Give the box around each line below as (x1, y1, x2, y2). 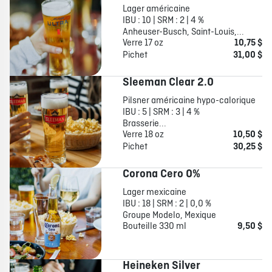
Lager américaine (122, 3, 190, 16)
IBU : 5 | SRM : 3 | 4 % (122, 106, 200, 119)
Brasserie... (122, 118, 166, 131)
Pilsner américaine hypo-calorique (122, 95, 256, 107)
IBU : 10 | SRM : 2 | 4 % (122, 15, 204, 27)
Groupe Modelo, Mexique (122, 209, 216, 222)
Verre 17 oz (122, 37, 163, 50)
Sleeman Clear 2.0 (122, 75, 214, 90)
